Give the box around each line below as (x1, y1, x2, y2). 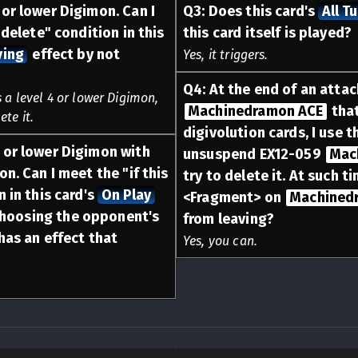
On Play (101, 185, 152, 204)
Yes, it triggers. (183, 46, 268, 62)
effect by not (29, 45, 121, 63)
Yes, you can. (183, 233, 257, 249)
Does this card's (208, 2, 319, 20)
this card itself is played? (183, 23, 352, 42)
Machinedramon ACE (188, 101, 324, 120)
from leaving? (183, 209, 274, 228)
